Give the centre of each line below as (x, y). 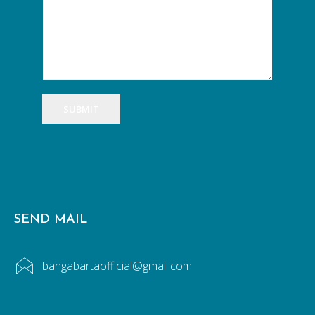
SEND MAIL (51, 220)
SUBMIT (81, 109)
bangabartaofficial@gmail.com (117, 266)
